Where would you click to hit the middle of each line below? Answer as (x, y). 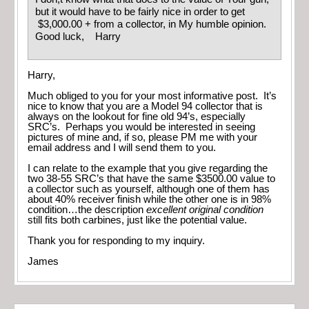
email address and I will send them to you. (122, 147)
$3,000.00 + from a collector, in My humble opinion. (151, 24)
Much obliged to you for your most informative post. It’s (152, 96)
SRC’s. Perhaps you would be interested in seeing (141, 127)
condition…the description (87, 209)
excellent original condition (205, 209)
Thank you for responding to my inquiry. (116, 240)
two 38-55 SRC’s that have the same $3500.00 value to (151, 178)
